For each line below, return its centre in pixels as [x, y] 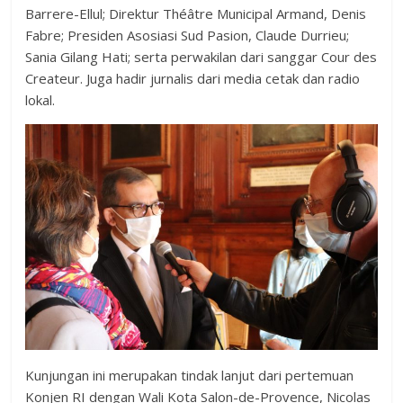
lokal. [40, 100]
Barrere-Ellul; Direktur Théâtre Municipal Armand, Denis [196, 14]
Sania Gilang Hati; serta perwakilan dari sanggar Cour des [201, 57]
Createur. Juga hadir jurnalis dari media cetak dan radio [193, 79]
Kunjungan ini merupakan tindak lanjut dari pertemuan [190, 376]
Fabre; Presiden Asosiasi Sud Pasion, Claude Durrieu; [188, 36]
